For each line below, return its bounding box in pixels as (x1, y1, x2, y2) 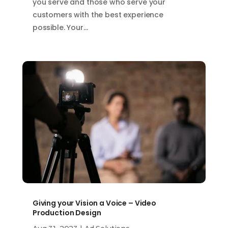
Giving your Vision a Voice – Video (32, 198, 157, 209)
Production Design (32, 208, 103, 218)
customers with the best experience (32, 10, 164, 20)
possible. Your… (32, 22, 88, 33)
